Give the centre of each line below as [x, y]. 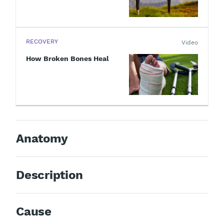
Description [49, 175]
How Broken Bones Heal [67, 59]
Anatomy [42, 139]
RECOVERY [42, 42]
